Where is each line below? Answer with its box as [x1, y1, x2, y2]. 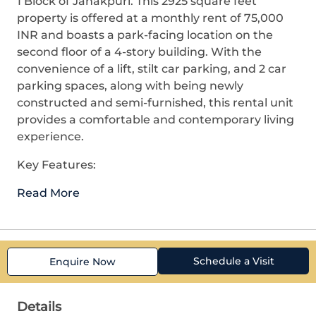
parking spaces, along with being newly [17, 79, 243, 92]
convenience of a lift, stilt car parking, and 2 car [17, 62, 286, 75]
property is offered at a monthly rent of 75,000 [17, 11, 284, 25]
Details [17, 299, 61, 315]
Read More [17, 186, 80, 200]
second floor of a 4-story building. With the [17, 45, 262, 59]
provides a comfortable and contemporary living [17, 113, 294, 126]
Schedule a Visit [193, 255, 274, 267]
